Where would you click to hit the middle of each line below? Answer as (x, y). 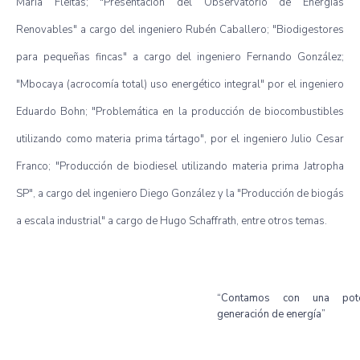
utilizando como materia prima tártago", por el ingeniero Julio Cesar (180, 139)
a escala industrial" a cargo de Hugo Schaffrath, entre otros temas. (172, 221)
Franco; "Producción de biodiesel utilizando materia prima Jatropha (180, 166)
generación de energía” (271, 314)
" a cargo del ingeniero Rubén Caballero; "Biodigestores (209, 30)
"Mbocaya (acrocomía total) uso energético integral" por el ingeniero (180, 84)
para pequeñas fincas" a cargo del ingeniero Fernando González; (180, 57)
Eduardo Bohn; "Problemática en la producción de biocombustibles (180, 112)
